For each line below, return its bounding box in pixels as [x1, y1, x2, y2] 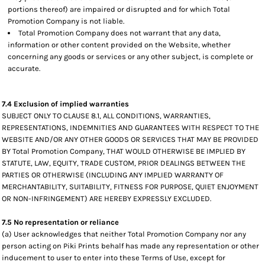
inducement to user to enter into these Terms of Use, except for [2, 253, 225, 262]
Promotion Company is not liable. [8, 17, 124, 25]
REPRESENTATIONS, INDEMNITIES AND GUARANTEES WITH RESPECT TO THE [2, 123, 259, 132]
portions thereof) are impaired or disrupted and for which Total [8, 5, 230, 14]
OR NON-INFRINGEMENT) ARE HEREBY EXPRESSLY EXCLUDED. [2, 194, 211, 203]
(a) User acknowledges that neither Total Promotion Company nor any [2, 230, 246, 238]
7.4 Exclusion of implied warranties [2, 99, 129, 108]
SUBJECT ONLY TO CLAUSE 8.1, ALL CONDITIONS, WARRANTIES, [2, 111, 211, 120]
